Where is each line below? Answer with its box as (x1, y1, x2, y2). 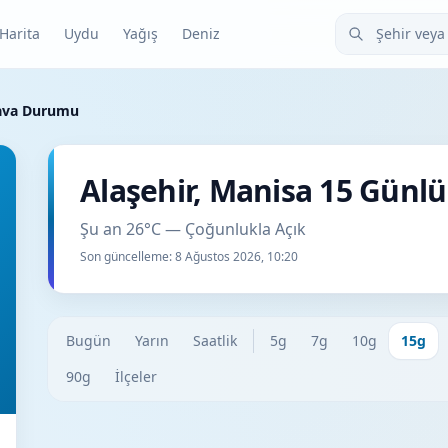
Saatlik (193, 331, 237, 350)
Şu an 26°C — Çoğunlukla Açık (80, 218, 306, 240)
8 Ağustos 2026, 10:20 (175, 248, 298, 265)
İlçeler (115, 367, 157, 386)
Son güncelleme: (80, 248, 175, 265)
